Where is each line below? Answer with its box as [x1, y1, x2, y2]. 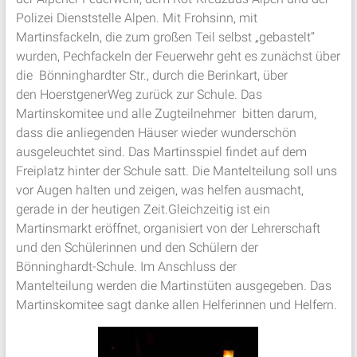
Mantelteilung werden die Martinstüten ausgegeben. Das [15, 278, 331, 294]
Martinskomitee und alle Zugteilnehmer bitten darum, [15, 106, 316, 122]
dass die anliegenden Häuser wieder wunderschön [15, 125, 296, 141]
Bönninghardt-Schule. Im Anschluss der [15, 259, 237, 275]
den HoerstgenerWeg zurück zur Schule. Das [15, 87, 262, 103]
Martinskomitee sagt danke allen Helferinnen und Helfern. [15, 297, 337, 313]
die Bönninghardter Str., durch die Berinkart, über [15, 68, 288, 84]
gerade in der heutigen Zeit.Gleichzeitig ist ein [15, 202, 270, 218]
